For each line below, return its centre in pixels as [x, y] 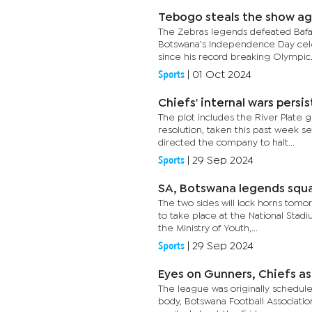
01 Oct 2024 [222, 75]
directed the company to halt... [226, 143]
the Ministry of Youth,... [208, 228]
